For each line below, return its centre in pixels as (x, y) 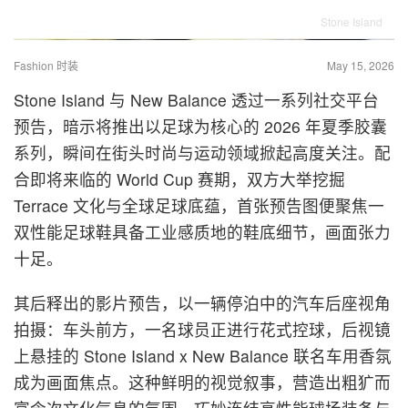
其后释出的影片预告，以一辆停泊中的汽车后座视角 (202, 303)
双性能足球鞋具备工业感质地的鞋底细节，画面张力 (202, 232)
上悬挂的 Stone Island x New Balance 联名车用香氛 (203, 356)
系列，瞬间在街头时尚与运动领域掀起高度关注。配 (202, 153)
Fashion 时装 (46, 66)
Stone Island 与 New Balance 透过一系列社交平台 (196, 100)
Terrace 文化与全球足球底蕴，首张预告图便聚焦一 (199, 206)
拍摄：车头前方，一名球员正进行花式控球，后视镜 (202, 330)
